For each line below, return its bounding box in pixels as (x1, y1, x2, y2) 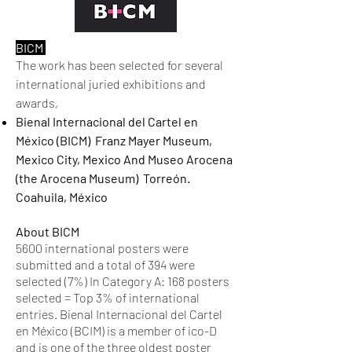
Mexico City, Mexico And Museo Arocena (16, 151, 233, 167)
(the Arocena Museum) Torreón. (16, 170, 190, 185)
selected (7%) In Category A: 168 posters (16, 273, 229, 288)
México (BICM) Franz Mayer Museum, (16, 132, 212, 148)
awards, (16, 94, 58, 110)
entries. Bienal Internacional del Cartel (16, 306, 222, 321)
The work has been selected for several (16, 57, 223, 72)
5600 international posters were (16, 240, 189, 255)
